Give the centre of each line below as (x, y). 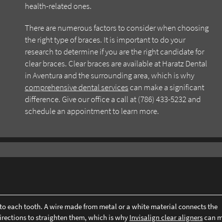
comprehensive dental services (77, 87)
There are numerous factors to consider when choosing (117, 28)
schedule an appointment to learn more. (92, 111)
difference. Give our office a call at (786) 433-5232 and (113, 99)
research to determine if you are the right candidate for (114, 52)
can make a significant (166, 87)
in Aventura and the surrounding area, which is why (110, 75)
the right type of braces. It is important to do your (105, 40)
